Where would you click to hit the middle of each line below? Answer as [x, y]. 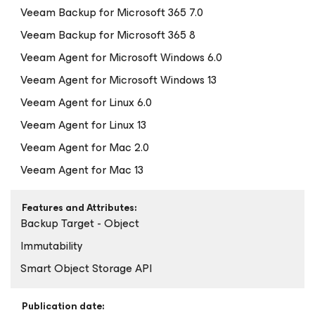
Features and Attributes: [79, 208]
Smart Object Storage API [86, 268]
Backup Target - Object [80, 223]
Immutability [52, 246]
